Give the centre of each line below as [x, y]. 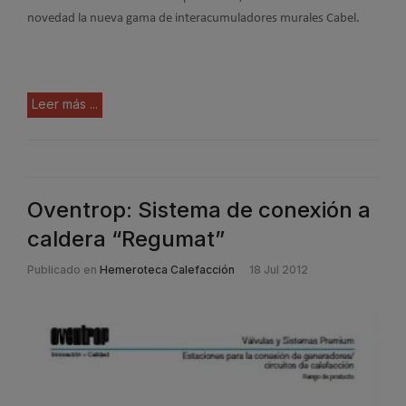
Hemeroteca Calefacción [167, 270]
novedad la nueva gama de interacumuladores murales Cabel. [193, 19]
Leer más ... [65, 104]
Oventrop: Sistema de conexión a [199, 210]
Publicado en [62, 270]
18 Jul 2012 [279, 270]
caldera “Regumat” [126, 239]
